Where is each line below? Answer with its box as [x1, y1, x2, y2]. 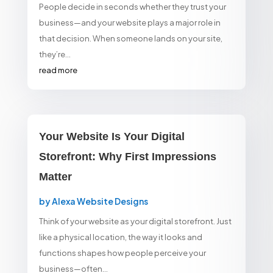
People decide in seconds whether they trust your [38, 1, 226, 12]
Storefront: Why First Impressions [38, 150, 216, 163]
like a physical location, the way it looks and [38, 232, 202, 242]
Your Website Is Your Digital [38, 130, 185, 143]
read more [38, 65, 77, 75]
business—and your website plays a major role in [38, 17, 221, 27]
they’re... [38, 49, 71, 59]
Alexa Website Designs [51, 195, 148, 207]
